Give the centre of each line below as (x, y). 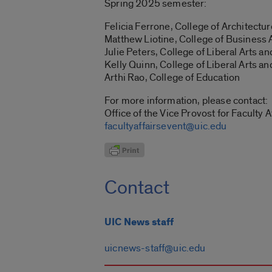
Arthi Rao (125, 77)
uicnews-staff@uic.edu (155, 248)
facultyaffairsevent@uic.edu (166, 126)
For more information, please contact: (186, 100)
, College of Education (192, 77)
